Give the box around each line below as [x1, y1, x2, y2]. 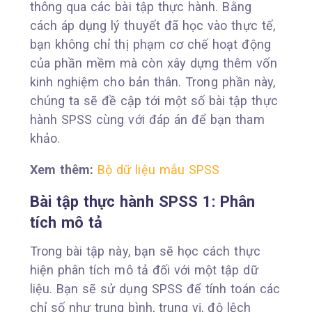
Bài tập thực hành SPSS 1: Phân [29, 192, 256, 210]
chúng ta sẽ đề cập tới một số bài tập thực [29, 93, 278, 108]
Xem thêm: [29, 162, 98, 177]
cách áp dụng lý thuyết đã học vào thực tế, [29, 17, 275, 33]
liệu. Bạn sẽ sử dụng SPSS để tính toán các [29, 281, 280, 296]
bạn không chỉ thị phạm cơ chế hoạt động [29, 36, 271, 52]
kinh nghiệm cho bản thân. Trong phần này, [29, 74, 276, 89]
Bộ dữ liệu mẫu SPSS [97, 162, 220, 177]
